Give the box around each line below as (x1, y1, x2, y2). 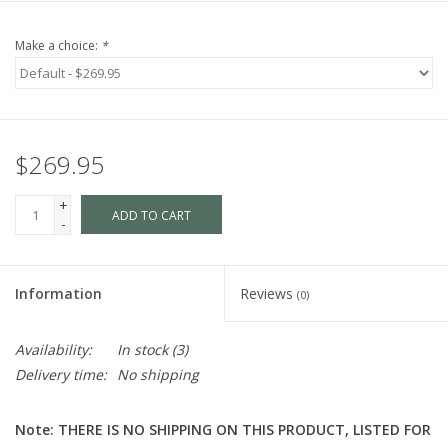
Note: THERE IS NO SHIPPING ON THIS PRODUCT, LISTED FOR (15, 420, 431, 440)
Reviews (240, 284, 297, 304)
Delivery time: (15, 365, 107, 385)
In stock (117, 340, 168, 360)
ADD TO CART (112, 207, 191, 225)
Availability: (15, 340, 92, 360)
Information (15, 284, 102, 304)
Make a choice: (15, 37, 101, 55)
